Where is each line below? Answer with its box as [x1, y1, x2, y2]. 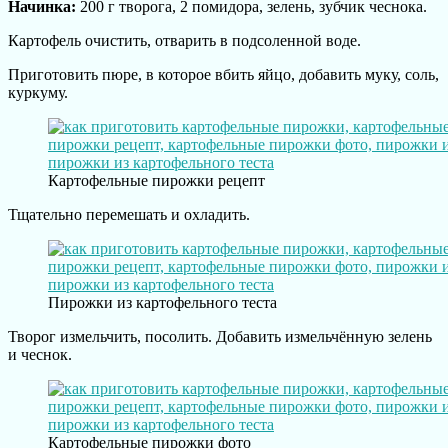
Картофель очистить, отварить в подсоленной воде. [8, 31, 361, 49]
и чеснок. [8, 345, 72, 363]
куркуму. [8, 83, 68, 101]
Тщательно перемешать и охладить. [8, 205, 250, 223]
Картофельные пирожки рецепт [48, 171, 265, 189]
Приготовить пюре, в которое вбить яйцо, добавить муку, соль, [8, 65, 439, 83]
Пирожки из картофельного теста [48, 293, 277, 311]
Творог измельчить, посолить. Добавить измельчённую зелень [8, 327, 432, 345]
